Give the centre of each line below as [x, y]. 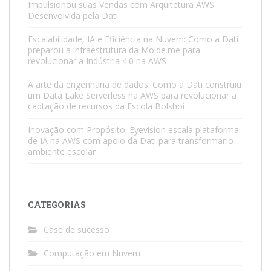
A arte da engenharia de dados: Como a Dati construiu [135, 84]
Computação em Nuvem [92, 253]
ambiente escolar [62, 151]
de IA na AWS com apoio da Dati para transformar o [131, 140]
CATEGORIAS [57, 204]
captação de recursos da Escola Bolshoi [106, 106]
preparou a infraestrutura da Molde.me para [114, 50]
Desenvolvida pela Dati [73, 15]
